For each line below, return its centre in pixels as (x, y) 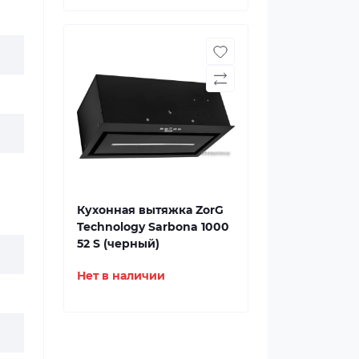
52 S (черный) (118, 244)
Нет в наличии (121, 276)
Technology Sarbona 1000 (153, 227)
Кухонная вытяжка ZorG (150, 210)
